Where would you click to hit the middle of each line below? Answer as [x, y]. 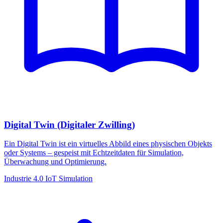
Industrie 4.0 [24, 179]
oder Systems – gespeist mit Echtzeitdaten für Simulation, [94, 153]
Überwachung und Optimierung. [55, 162]
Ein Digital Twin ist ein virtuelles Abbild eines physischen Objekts [108, 144]
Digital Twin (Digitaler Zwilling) [69, 124]
